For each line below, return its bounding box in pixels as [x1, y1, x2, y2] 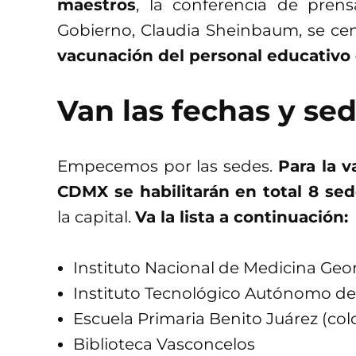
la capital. [57, 207, 135, 227]
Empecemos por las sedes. [57, 157, 278, 176]
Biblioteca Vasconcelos [73, 335, 255, 354]
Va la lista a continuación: [135, 207, 353, 227]
